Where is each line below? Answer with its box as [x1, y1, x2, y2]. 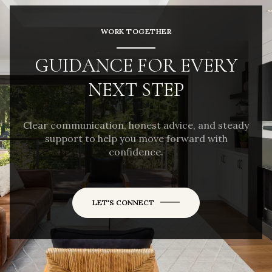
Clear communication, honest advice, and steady [23, 118, 249, 131]
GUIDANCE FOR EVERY [34, 53, 238, 78]
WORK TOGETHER [100, 27, 172, 36]
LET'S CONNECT [92, 197, 154, 207]
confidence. [109, 145, 163, 158]
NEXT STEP [88, 78, 184, 102]
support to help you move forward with [44, 132, 228, 144]
